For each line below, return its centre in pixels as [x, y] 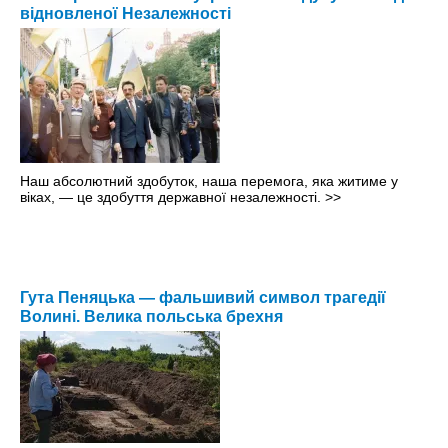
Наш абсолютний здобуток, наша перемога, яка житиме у [209, 181]
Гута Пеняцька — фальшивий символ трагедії [203, 298]
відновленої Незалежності [125, 14]
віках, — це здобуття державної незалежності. [172, 197]
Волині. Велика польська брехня [151, 317]
